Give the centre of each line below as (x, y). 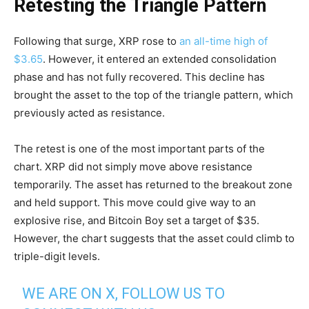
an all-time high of (223, 41)
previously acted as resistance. (89, 113)
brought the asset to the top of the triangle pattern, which (153, 95)
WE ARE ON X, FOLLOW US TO (124, 294)
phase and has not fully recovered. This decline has (139, 77)
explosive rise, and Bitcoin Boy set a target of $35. (137, 221)
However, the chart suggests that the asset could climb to (154, 239)
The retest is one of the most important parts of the (139, 149)
